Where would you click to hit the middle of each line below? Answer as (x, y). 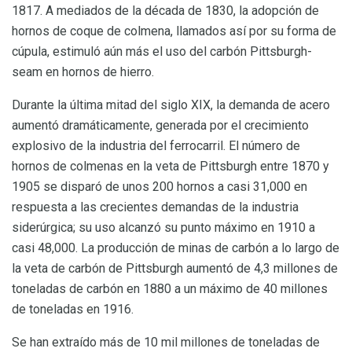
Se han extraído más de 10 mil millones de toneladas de (166, 343)
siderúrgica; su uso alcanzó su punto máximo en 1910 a (163, 228)
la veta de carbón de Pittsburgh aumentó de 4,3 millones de (175, 269)
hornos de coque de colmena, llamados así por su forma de (174, 31)
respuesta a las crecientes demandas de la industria (155, 207)
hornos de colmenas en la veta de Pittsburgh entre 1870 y (170, 167)
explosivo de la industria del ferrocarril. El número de (156, 146)
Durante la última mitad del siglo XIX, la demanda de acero (171, 105)
